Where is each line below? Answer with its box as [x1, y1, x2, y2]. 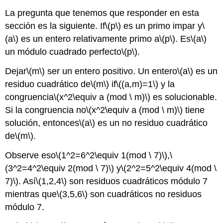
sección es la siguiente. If [5, 20, 106, 31]
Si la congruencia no [5, 105, 87, 115]
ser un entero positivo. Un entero [45, 66, 178, 76]
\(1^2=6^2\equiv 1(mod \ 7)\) [56, 150, 168, 160]
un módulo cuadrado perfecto [5, 46, 122, 57]
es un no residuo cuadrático [95, 117, 208, 128]
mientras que [5, 189, 57, 199]
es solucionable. [150, 92, 218, 102]
